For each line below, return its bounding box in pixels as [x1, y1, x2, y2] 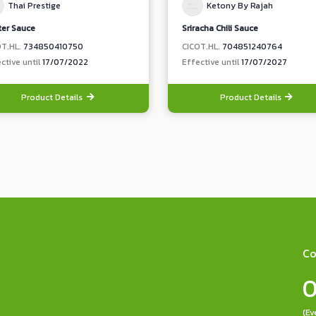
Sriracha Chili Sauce [181, 22, 258, 35]
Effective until [181, 56, 241, 68]
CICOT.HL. [181, 40, 222, 53]
